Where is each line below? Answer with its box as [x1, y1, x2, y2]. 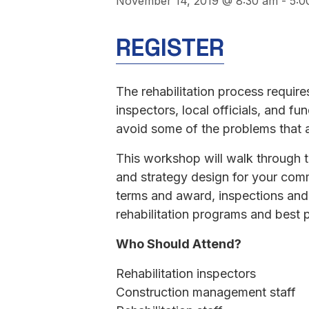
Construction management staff [116, 285, 296, 299]
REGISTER [116, 32, 224, 63]
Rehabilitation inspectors [116, 266, 256, 281]
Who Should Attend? [116, 237, 241, 251]
